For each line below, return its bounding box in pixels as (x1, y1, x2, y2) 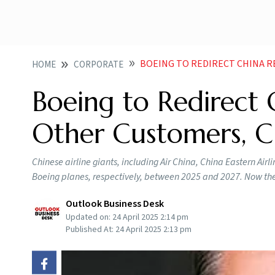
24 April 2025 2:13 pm (115, 223, 192, 236)
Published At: (66, 223, 115, 236)
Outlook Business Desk (66, 197, 164, 211)
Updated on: (66, 211, 112, 223)
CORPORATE (74, 58, 123, 71)
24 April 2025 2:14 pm (112, 211, 188, 223)
